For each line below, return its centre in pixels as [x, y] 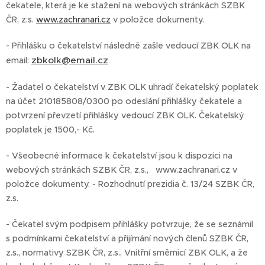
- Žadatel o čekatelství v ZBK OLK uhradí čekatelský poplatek [132, 87]
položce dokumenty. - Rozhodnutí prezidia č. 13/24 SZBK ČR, [130, 184]
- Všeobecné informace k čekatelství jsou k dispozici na [119, 155]
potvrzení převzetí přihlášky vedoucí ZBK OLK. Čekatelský [125, 115]
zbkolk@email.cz [70, 60]
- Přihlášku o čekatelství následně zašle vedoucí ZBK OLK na [128, 45]
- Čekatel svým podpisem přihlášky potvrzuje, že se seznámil [130, 224]
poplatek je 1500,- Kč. [51, 129]
